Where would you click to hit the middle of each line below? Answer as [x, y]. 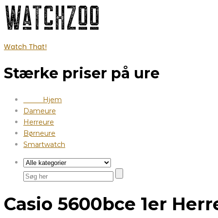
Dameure [40, 111]
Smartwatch [44, 144]
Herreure [39, 122]
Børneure [39, 133]
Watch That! [25, 47]
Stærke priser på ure [82, 73]
